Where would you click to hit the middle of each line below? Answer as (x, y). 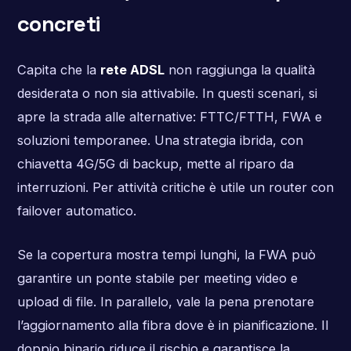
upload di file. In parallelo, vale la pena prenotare (165, 301)
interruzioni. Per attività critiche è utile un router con (175, 188)
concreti (58, 24)
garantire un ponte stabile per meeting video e (157, 278)
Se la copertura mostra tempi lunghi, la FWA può (166, 254)
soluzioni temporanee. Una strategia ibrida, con (160, 141)
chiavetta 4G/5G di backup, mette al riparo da (155, 164)
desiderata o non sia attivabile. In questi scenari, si (167, 94)
